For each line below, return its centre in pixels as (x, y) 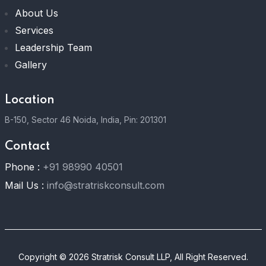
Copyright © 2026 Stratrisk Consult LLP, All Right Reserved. (133, 257)
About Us (36, 13)
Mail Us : (24, 186)
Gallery (31, 65)
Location (29, 101)
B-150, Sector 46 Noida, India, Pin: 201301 (85, 120)
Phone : (22, 167)
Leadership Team (53, 48)
